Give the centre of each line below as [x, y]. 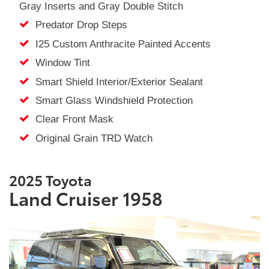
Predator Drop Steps [78, 25]
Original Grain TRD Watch [91, 138]
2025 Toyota [52, 180]
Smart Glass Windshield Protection [111, 100]
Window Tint [59, 63]
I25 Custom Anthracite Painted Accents [120, 44]
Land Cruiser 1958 [86, 198]
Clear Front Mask [71, 119]
